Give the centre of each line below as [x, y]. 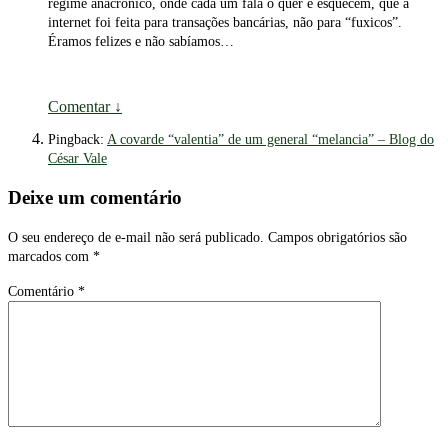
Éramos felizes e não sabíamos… [141, 42]
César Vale [77, 159]
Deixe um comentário [95, 197]
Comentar [81, 107]
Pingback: [77, 140]
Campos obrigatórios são [337, 237]
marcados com [50, 256]
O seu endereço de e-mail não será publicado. [136, 237]
